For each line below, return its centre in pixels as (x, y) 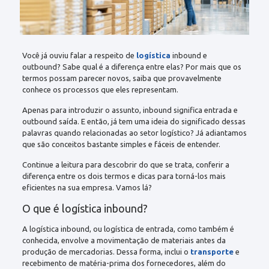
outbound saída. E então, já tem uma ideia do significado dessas (134, 121)
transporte (212, 251)
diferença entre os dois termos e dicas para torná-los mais (124, 176)
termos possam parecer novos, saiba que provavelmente (122, 78)
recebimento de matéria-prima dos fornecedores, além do (124, 263)
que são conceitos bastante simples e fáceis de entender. (121, 144)
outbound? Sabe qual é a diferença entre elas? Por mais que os (131, 66)
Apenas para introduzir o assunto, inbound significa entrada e (130, 110)
